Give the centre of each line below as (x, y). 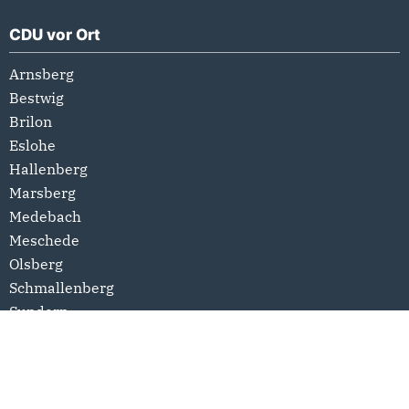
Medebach (45, 216)
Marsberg (42, 192)
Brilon (31, 121)
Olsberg (36, 263)
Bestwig (37, 97)
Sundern (39, 311)
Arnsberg (42, 73)
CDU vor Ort (55, 34)
